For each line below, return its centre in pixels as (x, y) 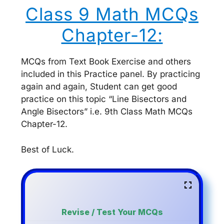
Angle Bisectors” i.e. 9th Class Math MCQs (107, 111)
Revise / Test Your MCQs (112, 212)
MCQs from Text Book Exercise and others (106, 61)
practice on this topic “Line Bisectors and (104, 99)
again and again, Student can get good (99, 86)
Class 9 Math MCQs (112, 14)
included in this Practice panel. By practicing (110, 74)
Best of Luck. (47, 149)
